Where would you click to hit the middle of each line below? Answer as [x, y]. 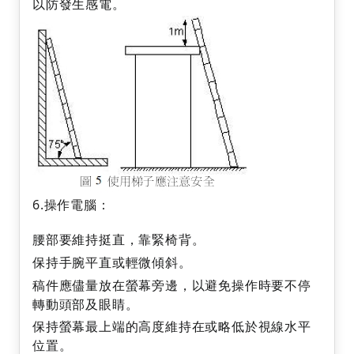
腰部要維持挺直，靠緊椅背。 [119, 240]
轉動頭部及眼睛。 [86, 304]
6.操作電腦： [72, 204]
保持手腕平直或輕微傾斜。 [112, 262]
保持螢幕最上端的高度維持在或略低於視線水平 [172, 327]
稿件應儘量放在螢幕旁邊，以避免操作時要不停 [172, 285]
